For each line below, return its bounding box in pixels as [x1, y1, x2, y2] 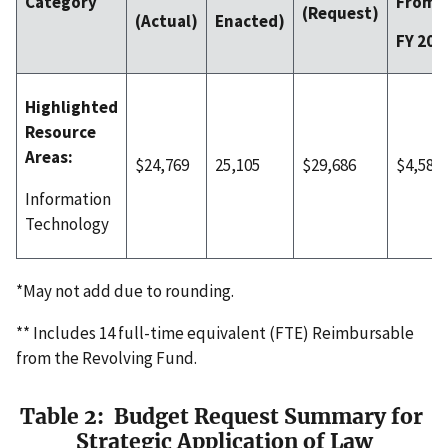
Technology [25, 213, 109, 236]
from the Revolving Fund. [16, 347, 197, 370]
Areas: [25, 146, 79, 169]
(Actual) [135, 10, 198, 33]
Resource [25, 121, 96, 144]
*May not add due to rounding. [16, 280, 234, 303]
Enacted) [215, 10, 285, 33]
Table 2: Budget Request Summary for [20, 402, 428, 430]
